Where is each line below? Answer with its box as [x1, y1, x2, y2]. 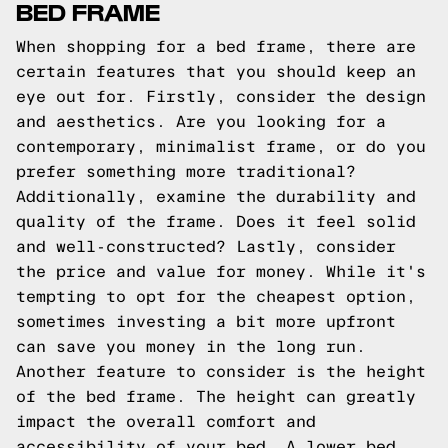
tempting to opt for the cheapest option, [16, 288, 416, 305]
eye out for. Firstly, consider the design [16, 88, 426, 105]
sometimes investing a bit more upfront [16, 313, 396, 330]
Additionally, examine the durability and [16, 188, 416, 205]
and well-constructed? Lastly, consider [16, 238, 396, 255]
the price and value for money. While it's [16, 263, 426, 280]
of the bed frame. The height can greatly [16, 388, 416, 405]
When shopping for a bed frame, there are [16, 38, 416, 55]
